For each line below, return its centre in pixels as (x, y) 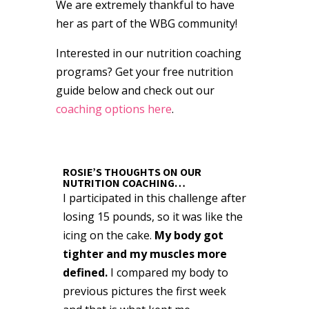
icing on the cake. (108, 235)
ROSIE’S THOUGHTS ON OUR (132, 172)
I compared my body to (168, 272)
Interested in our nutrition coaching (148, 53)
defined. (85, 272)
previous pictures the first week (144, 291)
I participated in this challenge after (154, 198)
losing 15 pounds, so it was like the (152, 216)
